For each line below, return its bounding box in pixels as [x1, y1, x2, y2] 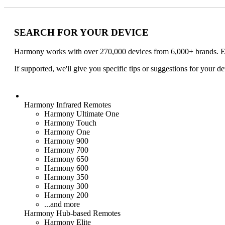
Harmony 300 [44, 182, 88, 191]
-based [70, 209, 91, 218]
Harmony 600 [44, 164, 88, 173]
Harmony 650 [44, 155, 88, 164]
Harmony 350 [44, 173, 88, 182]
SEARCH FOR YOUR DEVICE [14, 27, 149, 38]
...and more [44, 200, 80, 209]
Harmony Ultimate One [44, 109, 119, 119]
